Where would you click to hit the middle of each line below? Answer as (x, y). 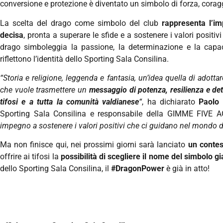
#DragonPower (138, 169)
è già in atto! (187, 169)
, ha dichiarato (170, 102)
